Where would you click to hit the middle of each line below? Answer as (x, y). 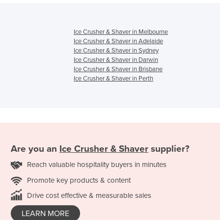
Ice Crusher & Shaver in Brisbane (118, 69)
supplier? (169, 149)
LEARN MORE (45, 213)
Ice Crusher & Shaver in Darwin (116, 60)
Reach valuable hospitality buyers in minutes (97, 164)
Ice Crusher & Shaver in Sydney (116, 51)
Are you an (35, 149)
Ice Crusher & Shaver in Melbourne (121, 32)
